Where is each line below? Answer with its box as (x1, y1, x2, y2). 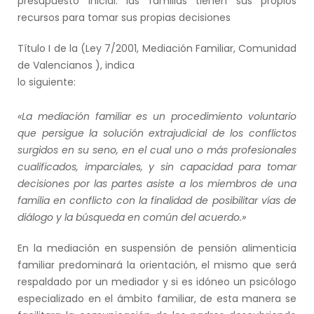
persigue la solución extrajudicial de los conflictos (41, 125, 297, 140)
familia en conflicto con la (18, 193, 151, 207)
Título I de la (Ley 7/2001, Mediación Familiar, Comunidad (18, 41, 296, 55)
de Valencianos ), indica (18, 57, 135, 72)
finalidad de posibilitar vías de (151, 193, 297, 207)
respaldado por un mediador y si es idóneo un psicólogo (18, 274, 296, 289)
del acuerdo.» (181, 210, 246, 224)
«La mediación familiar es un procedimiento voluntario (18, 109, 296, 123)
